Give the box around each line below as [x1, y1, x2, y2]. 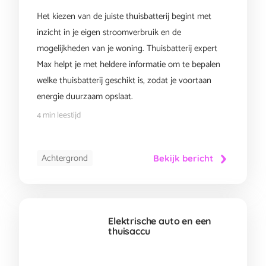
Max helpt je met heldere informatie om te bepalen [37, 57, 220, 72]
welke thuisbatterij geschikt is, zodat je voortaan [37, 73, 211, 88]
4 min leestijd [37, 109, 81, 122]
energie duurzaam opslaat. [37, 89, 133, 104]
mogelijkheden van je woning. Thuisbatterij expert [37, 41, 217, 56]
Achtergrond [42, 151, 88, 166]
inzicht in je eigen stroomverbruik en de [37, 25, 181, 40]
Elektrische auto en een [108, 215, 212, 227]
